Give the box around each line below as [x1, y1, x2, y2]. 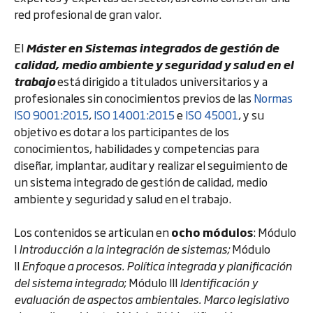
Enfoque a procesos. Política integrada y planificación [22, 257, 292, 274]
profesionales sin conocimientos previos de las [14, 89, 254, 106]
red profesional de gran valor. [14, 6, 161, 22]
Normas [254, 89, 293, 106]
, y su [238, 106, 264, 123]
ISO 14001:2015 [94, 106, 175, 123]
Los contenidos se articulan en [14, 224, 171, 240]
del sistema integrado [14, 274, 124, 291]
